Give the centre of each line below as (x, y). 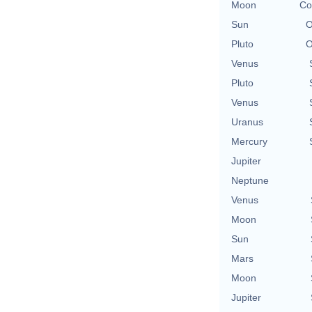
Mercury (249, 141)
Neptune (250, 180)
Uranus (247, 122)
